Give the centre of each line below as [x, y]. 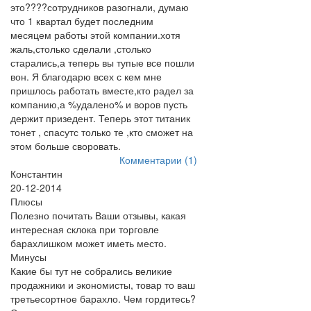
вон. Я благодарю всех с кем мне [86, 76]
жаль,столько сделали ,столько [81, 49]
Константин [36, 174]
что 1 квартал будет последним [82, 21]
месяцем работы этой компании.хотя [95, 35]
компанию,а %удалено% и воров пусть [99, 104]
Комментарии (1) [158, 160]
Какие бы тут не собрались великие [91, 271]
